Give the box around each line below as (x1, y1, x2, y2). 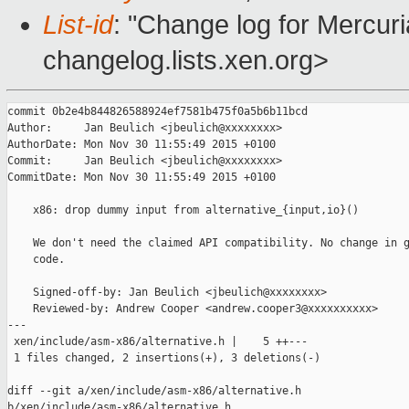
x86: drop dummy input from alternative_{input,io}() (7, 204, 359, 217)
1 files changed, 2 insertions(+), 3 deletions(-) (7, 351, 320, 365)
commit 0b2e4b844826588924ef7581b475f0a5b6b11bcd (7, 105, 308, 119)
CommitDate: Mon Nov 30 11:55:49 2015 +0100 (7, 171, 276, 184)
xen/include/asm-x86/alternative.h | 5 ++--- (7, 335, 308, 349)
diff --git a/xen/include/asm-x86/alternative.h (7, 384, 308, 398)
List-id (43, 10, 113, 40)
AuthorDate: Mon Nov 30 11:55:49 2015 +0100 (7, 138, 276, 152)
